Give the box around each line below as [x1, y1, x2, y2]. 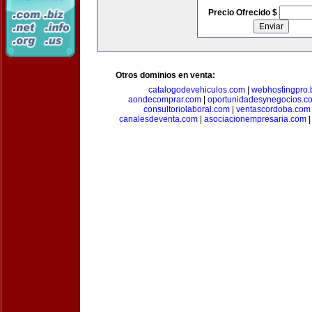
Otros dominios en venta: [116, 70, 215, 80]
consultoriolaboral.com [143, 104, 230, 114]
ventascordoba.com [236, 104, 311, 114]
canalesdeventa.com [119, 114, 198, 124]
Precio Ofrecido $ [208, 8, 279, 17]
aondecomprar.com [128, 95, 201, 104]
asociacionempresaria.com [204, 114, 306, 124]
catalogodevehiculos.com [148, 85, 245, 95]
